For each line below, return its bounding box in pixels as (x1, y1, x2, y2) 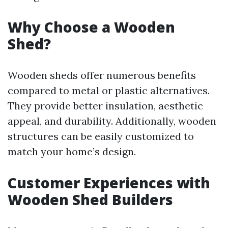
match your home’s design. (8, 145, 136, 158)
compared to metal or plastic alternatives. (8, 84, 210, 97)
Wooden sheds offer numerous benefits (8, 69, 196, 81)
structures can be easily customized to (8, 130, 194, 142)
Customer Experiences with (8, 173, 210, 192)
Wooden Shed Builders (8, 190, 173, 209)
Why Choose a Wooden (8, 17, 175, 37)
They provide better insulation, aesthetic (8, 99, 203, 112)
